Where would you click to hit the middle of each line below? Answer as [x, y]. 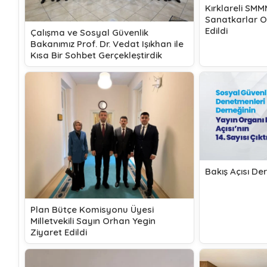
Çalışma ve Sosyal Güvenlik [89, 32]
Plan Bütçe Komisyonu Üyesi [92, 210]
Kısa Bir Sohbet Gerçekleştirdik [96, 55]
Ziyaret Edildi [59, 232]
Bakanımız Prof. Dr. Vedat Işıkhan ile [107, 44]
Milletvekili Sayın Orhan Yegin [93, 221]
